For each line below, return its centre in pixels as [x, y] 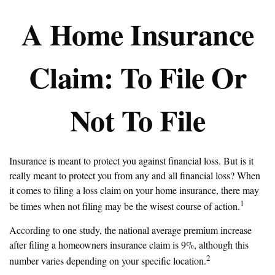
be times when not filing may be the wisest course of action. [125, 206]
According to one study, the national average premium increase [130, 230]
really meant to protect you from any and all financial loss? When [135, 175]
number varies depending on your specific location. [108, 261]
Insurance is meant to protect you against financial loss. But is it [131, 161]
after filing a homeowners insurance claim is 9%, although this [129, 245]
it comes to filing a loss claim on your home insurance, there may [134, 190]
